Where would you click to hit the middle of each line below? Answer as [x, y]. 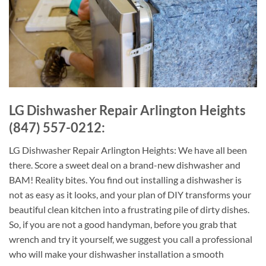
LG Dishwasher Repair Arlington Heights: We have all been [128, 150]
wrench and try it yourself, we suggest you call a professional [131, 239]
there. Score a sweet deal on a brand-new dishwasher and [125, 165]
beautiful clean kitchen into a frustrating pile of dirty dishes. [129, 210]
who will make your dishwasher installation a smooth [116, 254]
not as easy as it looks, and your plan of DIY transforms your [130, 195]
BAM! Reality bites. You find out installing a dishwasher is [125, 180]
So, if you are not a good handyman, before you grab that [123, 224]
